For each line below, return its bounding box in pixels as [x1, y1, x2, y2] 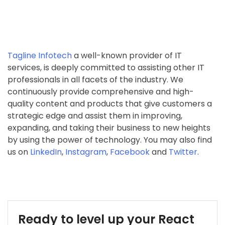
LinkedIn [30, 146, 62, 158]
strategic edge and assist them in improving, [8, 109, 182, 122]
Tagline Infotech [8, 49, 72, 61]
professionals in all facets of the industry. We [8, 73, 183, 85]
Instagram [65, 146, 106, 158]
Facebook [110, 146, 150, 158]
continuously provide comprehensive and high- [8, 85, 194, 97]
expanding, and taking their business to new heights [8, 122, 210, 134]
